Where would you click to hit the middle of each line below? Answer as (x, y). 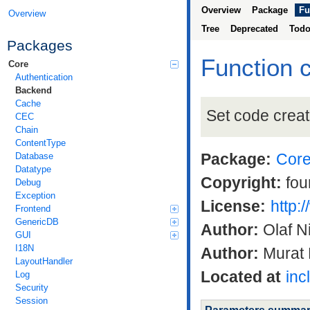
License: (233, 207)
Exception (35, 195)
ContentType (40, 143)
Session (31, 300)
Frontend (33, 208)
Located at (241, 277)
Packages (40, 45)
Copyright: (241, 183)
